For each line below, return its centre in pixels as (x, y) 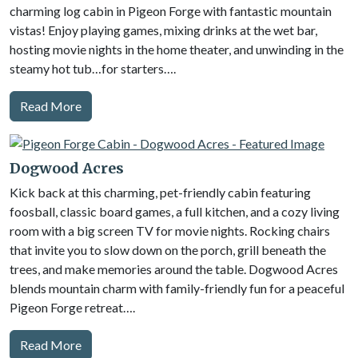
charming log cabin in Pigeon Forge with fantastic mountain (171, 11)
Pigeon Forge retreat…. (72, 307)
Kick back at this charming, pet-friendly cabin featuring (160, 192)
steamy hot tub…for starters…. (93, 68)
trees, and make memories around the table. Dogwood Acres (174, 269)
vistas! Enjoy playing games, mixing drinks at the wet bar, (163, 30)
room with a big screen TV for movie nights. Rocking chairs (170, 231)
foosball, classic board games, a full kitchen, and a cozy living (175, 211)
